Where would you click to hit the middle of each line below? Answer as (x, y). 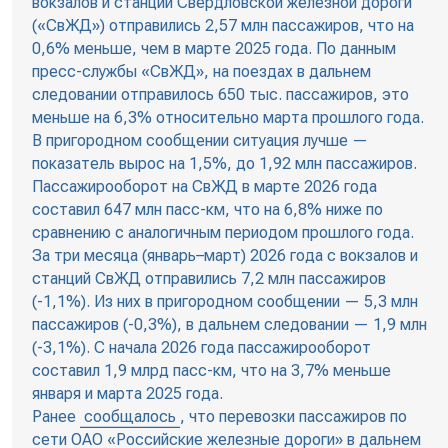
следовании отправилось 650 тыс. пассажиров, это (220, 95)
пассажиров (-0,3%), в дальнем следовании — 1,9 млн (229, 325)
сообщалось (129, 417)
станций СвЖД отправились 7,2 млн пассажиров (208, 279)
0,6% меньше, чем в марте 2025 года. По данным (213, 49)
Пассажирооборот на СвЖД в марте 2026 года (204, 187)
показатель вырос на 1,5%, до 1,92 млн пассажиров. (224, 164)
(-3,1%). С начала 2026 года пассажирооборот (201, 348)
